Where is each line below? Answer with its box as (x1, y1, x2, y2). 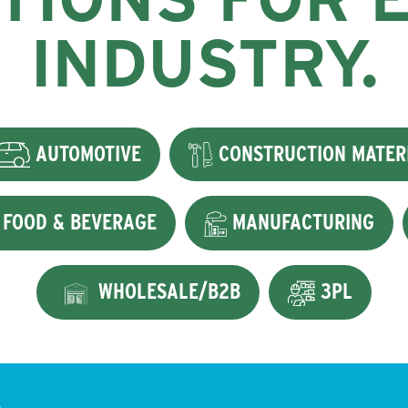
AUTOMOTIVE (29, 139, 141, 167)
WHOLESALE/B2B (93, 278, 241, 305)
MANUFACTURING (227, 209, 375, 236)
